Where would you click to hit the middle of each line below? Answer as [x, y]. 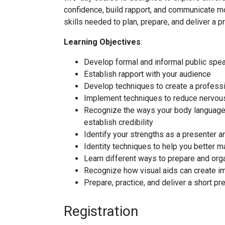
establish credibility [119, 122]
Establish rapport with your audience [147, 74]
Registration [101, 211]
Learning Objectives [102, 42]
